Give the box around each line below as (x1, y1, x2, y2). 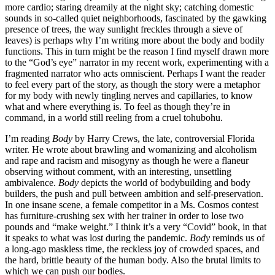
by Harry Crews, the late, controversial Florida (72, 133, 255, 144)
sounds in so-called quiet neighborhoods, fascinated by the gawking (5, 12, 266, 23)
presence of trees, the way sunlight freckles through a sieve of (5, 23, 242, 34)
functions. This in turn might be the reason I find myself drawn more (5, 45, 269, 56)
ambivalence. (5, 177, 58, 188)
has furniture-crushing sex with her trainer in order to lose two (5, 210, 244, 221)
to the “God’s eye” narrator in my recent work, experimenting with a (5, 56, 269, 68)
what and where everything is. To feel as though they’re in (5, 101, 230, 112)
